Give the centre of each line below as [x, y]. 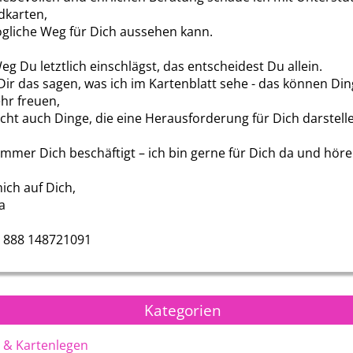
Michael [322, 241]
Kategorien [182, 310]
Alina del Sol [149, 241]
